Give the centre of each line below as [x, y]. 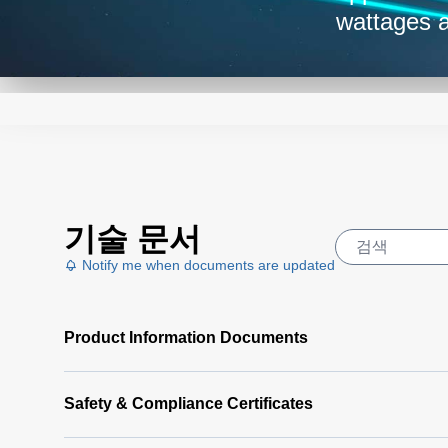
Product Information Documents [186, 337]
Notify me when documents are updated [206, 264]
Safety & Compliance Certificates [188, 403]
